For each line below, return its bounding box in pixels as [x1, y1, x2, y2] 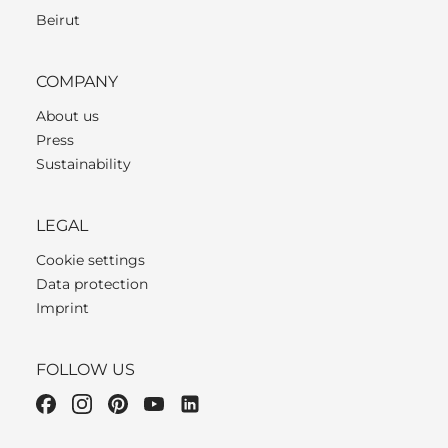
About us [36, 106, 99, 125]
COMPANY [36, 71, 118, 91]
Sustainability [36, 154, 131, 173]
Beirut [36, 10, 80, 29]
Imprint [36, 298, 89, 317]
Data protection [36, 274, 148, 293]
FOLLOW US [36, 359, 135, 379]
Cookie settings [36, 250, 145, 269]
